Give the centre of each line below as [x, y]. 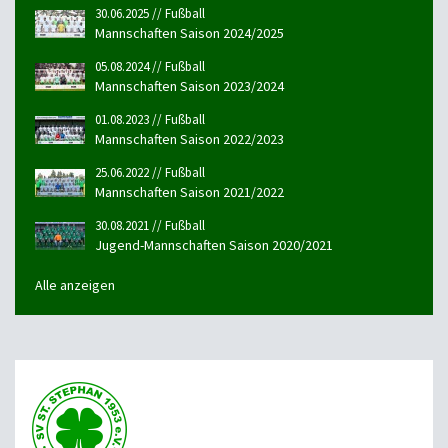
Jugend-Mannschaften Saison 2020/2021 [214, 245]
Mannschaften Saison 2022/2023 [189, 139]
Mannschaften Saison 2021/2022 [189, 192]
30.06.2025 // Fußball [150, 14]
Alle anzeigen [75, 285]
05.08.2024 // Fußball [150, 67]
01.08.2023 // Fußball [150, 120]
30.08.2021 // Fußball [150, 226]
